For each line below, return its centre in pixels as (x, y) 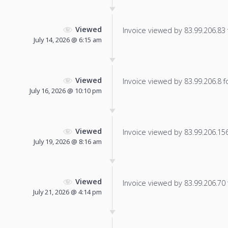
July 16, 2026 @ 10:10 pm (66, 90)
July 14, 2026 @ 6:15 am (68, 40)
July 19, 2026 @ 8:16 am (68, 141)
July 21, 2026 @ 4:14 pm (67, 192)
